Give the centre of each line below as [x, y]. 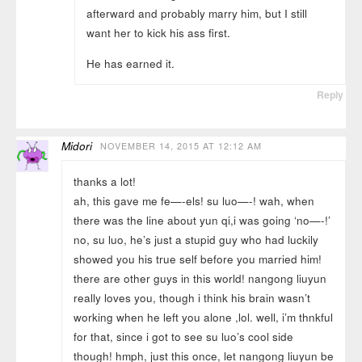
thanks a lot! [104, 181]
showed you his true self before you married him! [197, 259]
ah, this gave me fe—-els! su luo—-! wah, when [194, 200]
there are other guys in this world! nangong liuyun [200, 278]
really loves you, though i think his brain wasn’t [192, 297]
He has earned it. [130, 63]
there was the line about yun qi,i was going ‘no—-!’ [202, 220]
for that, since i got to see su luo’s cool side [183, 336]
